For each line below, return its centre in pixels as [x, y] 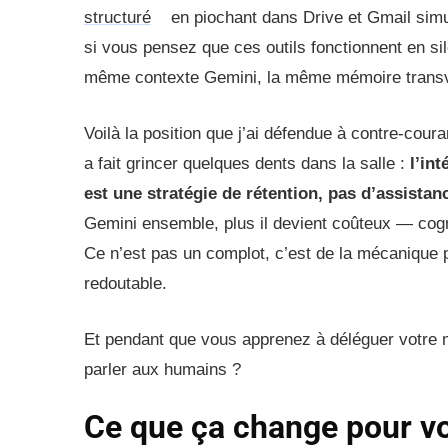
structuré [117, 18]
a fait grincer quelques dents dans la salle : [247, 164]
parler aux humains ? [162, 370]
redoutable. [125, 284]
